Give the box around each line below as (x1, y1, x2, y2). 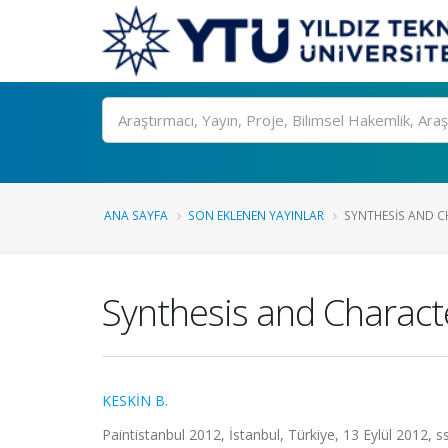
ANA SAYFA (104, 207, 168, 223)
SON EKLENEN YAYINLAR (188, 207, 324, 223)
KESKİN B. (102, 391, 168, 410)
